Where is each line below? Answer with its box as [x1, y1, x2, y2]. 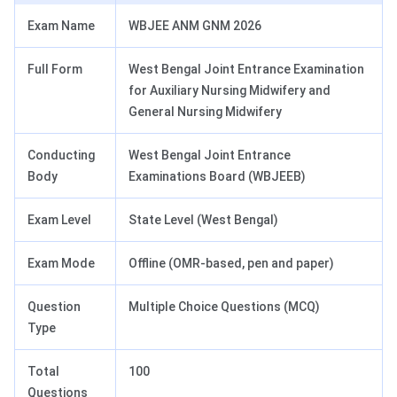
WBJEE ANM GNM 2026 [128, 19, 261, 34]
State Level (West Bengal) [128, 213, 278, 228]
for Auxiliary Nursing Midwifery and [128, 83, 331, 98]
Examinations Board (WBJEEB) [128, 169, 306, 184]
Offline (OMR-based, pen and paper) [128, 256, 334, 271]
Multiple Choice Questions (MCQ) [128, 300, 320, 315]
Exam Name [27, 19, 95, 34]
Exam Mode [27, 256, 95, 271]
